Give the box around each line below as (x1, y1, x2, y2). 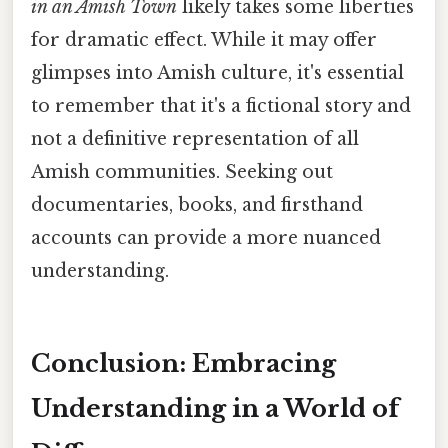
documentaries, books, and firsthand (31, 193, 363, 216)
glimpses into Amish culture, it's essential (31, 61, 404, 84)
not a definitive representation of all (31, 127, 359, 150)
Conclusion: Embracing (31, 348, 336, 378)
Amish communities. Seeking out (31, 160, 333, 183)
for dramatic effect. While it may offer (31, 28, 377, 51)
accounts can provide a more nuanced (31, 226, 381, 249)
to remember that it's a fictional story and (31, 94, 411, 117)
